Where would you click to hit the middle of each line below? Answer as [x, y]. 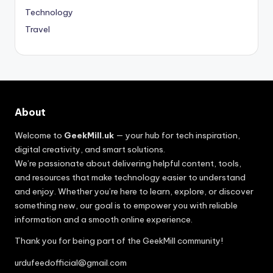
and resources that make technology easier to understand [130, 177]
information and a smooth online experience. [104, 219]
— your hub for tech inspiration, [177, 135]
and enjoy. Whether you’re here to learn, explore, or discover [134, 191]
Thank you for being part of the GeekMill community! [119, 241]
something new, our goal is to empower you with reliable [126, 205]
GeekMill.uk [89, 135]
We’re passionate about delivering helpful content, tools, [128, 163]
